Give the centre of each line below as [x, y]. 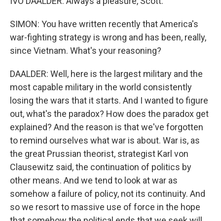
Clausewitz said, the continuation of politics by [101, 167]
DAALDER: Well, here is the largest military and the [106, 74]
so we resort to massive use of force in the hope [105, 207]
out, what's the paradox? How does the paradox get [109, 114]
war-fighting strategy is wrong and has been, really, [108, 37]
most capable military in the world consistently [101, 87]
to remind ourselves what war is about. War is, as [105, 140]
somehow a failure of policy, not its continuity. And [108, 194]
